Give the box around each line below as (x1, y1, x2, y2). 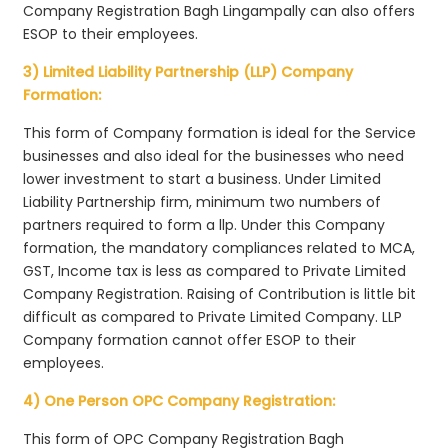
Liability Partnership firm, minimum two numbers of (23, 191, 382, 212)
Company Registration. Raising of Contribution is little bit (23, 283, 417, 304)
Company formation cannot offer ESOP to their (23, 329, 357, 350)
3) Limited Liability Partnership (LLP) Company (23, 61, 354, 82)
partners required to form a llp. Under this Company (23, 214, 386, 235)
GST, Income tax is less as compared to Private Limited (23, 260, 407, 281)
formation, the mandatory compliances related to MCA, (23, 237, 416, 258)
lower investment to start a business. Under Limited (23, 168, 382, 189)
